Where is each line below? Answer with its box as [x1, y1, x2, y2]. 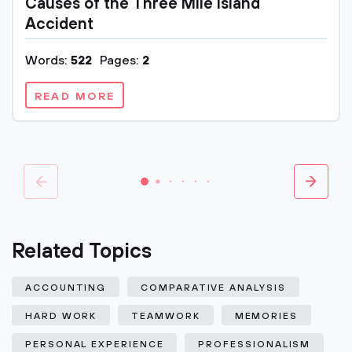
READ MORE [35, 90, 115, 104]
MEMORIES [234, 310, 299, 322]
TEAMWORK [131, 310, 200, 322]
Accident [25, 15, 93, 35]
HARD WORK [25, 310, 97, 322]
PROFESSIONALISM [198, 339, 311, 350]
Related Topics [12, 239, 152, 265]
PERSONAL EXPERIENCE [25, 339, 164, 350]
